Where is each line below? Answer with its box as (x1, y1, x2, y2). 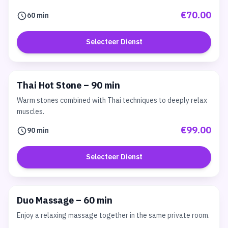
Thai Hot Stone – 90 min (17, 78, 120, 94)
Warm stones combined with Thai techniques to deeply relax (17, 95, 207, 106)
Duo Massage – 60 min (17, 193, 112, 209)
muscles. (17, 106, 44, 118)
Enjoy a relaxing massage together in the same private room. (17, 210, 210, 221)
